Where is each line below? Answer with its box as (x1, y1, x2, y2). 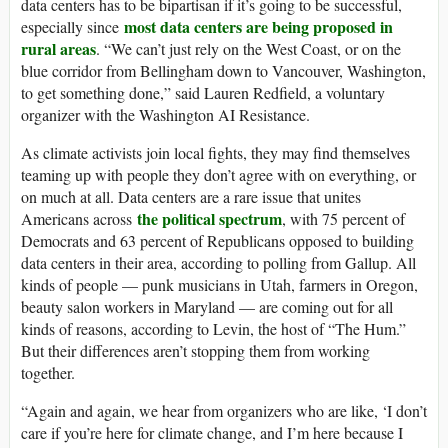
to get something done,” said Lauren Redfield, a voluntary (21, 82, 385, 104)
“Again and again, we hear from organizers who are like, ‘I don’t (21, 400, 427, 422)
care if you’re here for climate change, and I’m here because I (21, 422, 403, 444)
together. (21, 362, 75, 384)
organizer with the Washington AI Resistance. (21, 104, 310, 126)
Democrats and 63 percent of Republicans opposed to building (21, 230, 414, 252)
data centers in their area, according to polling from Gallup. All (21, 252, 416, 274)
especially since (21, 16, 124, 38)
